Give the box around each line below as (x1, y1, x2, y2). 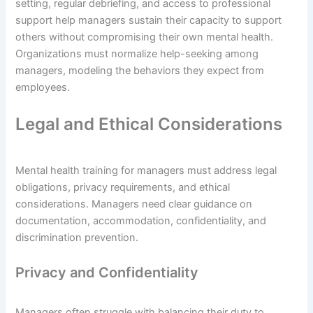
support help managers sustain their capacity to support (15, 13, 282, 27)
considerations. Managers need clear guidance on (15, 197, 253, 210)
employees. (15, 80, 71, 94)
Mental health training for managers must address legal (15, 163, 277, 177)
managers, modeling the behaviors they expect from (15, 64, 265, 77)
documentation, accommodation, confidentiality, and (15, 214, 267, 227)
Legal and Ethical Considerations (15, 113, 283, 134)
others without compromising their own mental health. (15, 30, 274, 43)
